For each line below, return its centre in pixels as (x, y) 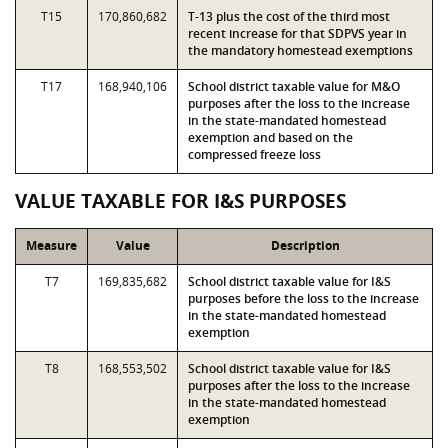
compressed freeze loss (254, 154)
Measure (51, 245)
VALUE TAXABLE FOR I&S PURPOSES (180, 201)
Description (305, 245)
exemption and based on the (270, 137)
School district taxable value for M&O (294, 86)
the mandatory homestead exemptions (300, 50)
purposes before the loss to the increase (303, 298)
